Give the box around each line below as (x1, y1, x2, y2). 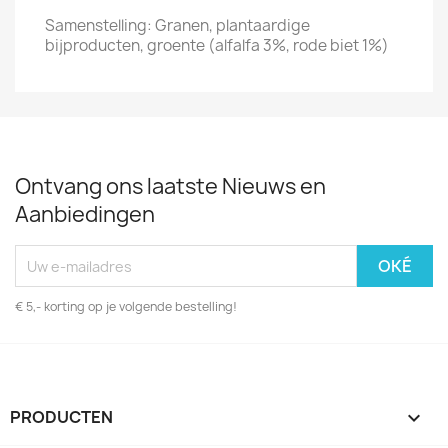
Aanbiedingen (15, 200, 155, 229)
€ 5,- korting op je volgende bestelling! (15, 298, 237, 315)
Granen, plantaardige (155, 15, 310, 36)
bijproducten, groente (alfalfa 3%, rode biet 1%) (45, 35, 389, 56)
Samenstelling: (45, 15, 152, 36)
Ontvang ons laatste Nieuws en (15, 172, 326, 201)
